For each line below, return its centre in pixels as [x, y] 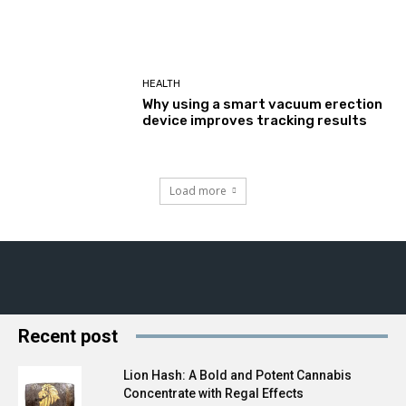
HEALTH [162, 84]
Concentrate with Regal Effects [213, 393]
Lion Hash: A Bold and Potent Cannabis [237, 375]
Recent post [68, 336]
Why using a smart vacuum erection [263, 104]
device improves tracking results [255, 121]
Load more [198, 190]
